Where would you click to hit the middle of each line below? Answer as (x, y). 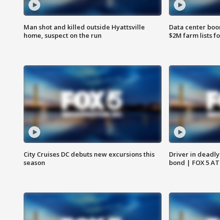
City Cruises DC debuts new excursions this (89, 154)
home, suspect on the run (63, 36)
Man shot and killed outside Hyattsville (84, 27)
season (34, 163)
